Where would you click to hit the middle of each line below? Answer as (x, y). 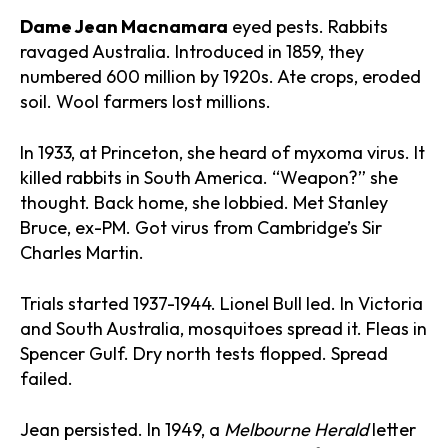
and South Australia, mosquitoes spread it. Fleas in (223, 328)
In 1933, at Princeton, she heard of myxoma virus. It (222, 152)
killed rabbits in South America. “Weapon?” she (209, 177)
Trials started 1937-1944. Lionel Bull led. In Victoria (221, 303)
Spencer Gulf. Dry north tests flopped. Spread (204, 353)
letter (392, 429)
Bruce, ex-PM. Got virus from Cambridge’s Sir (201, 227)
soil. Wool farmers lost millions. (145, 101)
